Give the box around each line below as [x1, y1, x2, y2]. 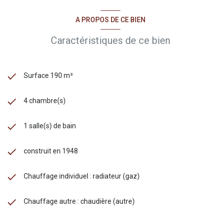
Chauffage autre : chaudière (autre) [24, 197, 135, 205]
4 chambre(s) [24, 96, 66, 105]
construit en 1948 [24, 147, 78, 155]
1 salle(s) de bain [24, 121, 76, 130]
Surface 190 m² [24, 71, 73, 79]
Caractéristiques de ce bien [51, 34, 170, 46]
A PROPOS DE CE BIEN [75, 15, 146, 24]
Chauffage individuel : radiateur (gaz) [24, 172, 140, 180]
